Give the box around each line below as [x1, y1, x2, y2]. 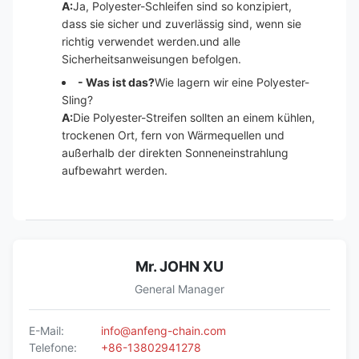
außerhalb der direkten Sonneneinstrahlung [62, 146, 288, 159]
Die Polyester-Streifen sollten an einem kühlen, [73, 111, 315, 124]
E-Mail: [29, 324, 64, 337]
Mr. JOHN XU [135, 258, 224, 275]
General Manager [135, 282, 224, 296]
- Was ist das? [78, 75, 155, 89]
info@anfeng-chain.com [101, 324, 226, 337]
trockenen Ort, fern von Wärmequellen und [62, 128, 284, 142]
